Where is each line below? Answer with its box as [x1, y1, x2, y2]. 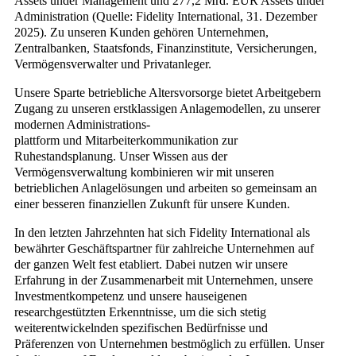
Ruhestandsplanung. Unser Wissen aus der [14, 149, 227, 163]
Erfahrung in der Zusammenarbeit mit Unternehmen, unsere [14, 273, 313, 287]
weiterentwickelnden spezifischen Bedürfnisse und [14, 321, 268, 335]
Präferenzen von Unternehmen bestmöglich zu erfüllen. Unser [14, 337, 324, 350]
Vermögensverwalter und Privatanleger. [14, 57, 211, 71]
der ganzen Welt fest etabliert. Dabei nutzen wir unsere [14, 257, 288, 271]
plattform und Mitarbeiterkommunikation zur [14, 133, 238, 147]
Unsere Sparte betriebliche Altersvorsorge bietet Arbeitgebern [14, 86, 321, 99]
